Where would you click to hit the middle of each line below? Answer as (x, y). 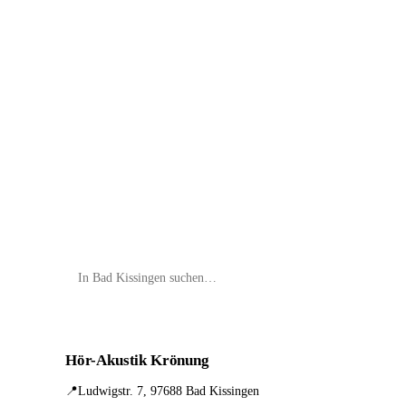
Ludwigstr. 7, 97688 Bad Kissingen (169, 391)
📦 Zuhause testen (105, 18)
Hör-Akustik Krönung (137, 360)
